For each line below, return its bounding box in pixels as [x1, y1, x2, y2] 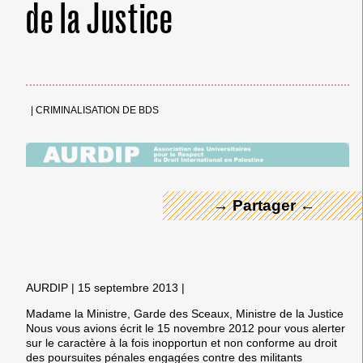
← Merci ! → [215, 113, 314, 135]
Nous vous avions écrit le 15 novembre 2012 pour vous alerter [26, 321, 345, 335]
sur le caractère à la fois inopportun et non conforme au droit [26, 335, 337, 349]
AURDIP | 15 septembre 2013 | [26, 280, 185, 294]
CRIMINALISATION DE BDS [36, 105, 159, 115]
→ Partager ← [213, 196, 316, 214]
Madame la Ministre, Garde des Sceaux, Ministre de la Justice [26, 306, 344, 320]
